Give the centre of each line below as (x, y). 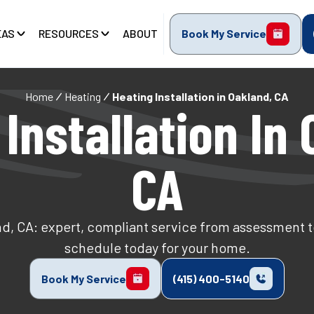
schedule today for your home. (157, 247)
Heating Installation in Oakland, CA (200, 96)
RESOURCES (69, 34)
